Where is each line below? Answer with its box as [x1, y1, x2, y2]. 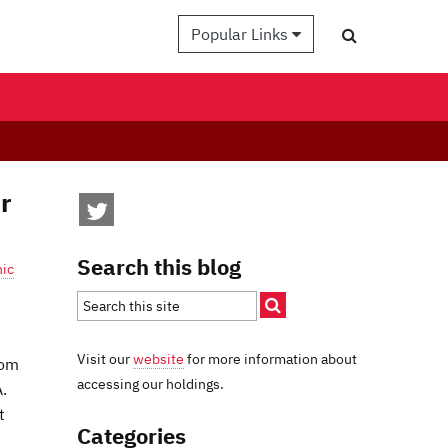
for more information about [184, 349, 357, 368]
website [133, 349, 184, 368]
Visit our [77, 349, 133, 368]
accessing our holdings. [77, 374, 224, 393]
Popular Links [191, 24, 292, 44]
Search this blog [77, 252, 241, 281]
